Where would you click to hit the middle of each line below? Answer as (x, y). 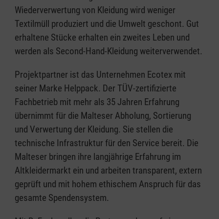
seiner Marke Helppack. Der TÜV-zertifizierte (96, 88)
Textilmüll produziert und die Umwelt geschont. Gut (107, 24)
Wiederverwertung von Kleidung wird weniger (95, 10)
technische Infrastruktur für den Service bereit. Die (107, 143)
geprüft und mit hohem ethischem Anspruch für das (108, 184)
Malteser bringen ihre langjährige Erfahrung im (98, 157)
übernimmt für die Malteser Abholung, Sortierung (103, 116)
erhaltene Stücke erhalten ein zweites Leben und (102, 38)
